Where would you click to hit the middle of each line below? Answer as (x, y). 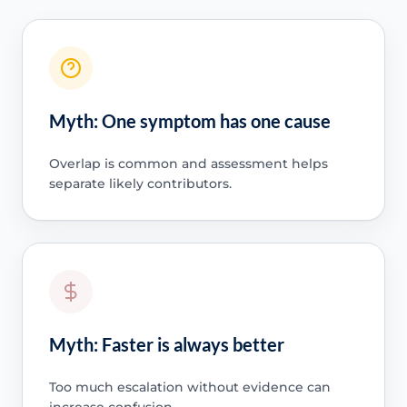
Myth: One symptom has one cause (189, 120)
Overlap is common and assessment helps (188, 163)
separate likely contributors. (140, 183)
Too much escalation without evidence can (189, 387)
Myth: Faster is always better (166, 344)
